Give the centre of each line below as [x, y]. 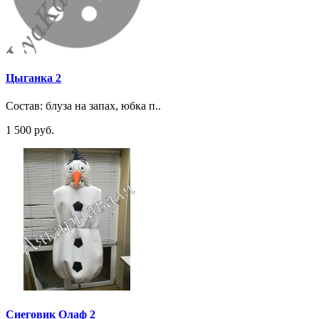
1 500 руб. [30, 130]
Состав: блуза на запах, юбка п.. [83, 105]
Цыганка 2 [33, 78]
